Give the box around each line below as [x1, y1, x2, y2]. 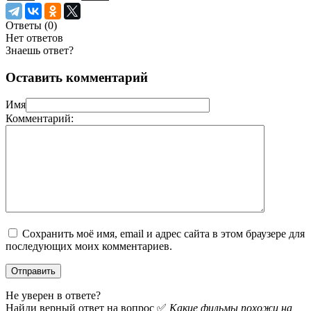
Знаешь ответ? [6, 44, 74, 56]
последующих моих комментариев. [6, 240, 172, 253]
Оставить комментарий [6, 69, 148, 85]
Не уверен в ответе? [6, 289, 101, 302]
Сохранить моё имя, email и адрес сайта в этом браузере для [22, 228, 305, 240]
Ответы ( [6, 19, 48, 31]
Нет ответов [6, 31, 63, 44]
